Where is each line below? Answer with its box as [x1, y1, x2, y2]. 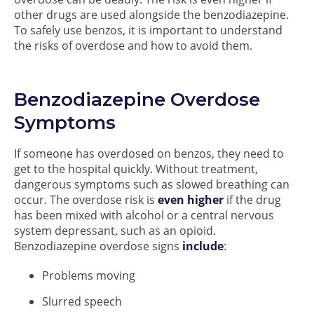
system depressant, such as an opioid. [14, 223, 216, 238]
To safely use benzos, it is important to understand [14, 22, 282, 38]
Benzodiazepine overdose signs [14, 238, 182, 254]
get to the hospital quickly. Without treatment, [14, 161, 258, 177]
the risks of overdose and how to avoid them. [14, 38, 252, 53]
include [182, 238, 224, 254]
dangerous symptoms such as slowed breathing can [14, 177, 289, 192]
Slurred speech [42, 294, 122, 309]
